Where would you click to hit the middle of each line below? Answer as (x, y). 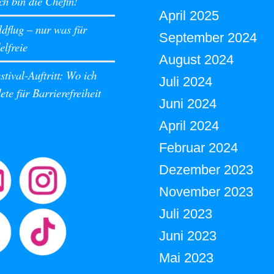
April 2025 (189, 15)
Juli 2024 (186, 81)
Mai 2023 (187, 257)
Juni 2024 (188, 103)
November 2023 (206, 191)
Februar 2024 (199, 147)
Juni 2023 (188, 235)
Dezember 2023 (206, 169)
